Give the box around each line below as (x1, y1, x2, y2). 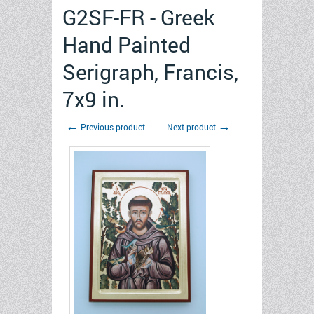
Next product (167, 121, 218, 132)
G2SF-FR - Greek (62, 4, 214, 31)
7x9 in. (62, 86, 125, 113)
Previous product (78, 121, 145, 132)
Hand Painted (62, 31, 191, 58)
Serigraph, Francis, (62, 58, 238, 86)
